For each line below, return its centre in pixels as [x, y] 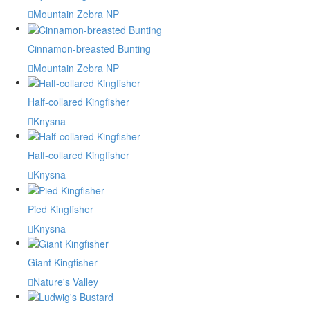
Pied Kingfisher [61, 209]
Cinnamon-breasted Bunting [89, 48]
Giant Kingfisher [63, 262]
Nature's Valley [66, 282]
